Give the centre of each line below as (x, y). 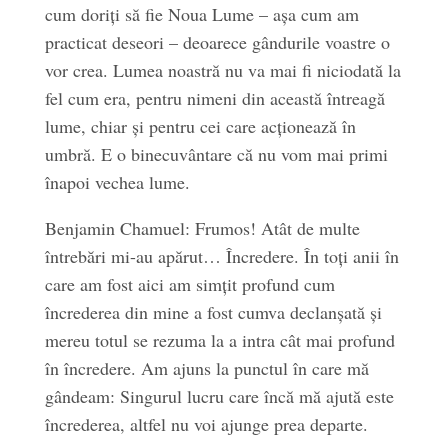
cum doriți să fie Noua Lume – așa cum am (201, 14)
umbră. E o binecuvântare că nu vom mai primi (216, 154)
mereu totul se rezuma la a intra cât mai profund (219, 340)
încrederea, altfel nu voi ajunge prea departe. (206, 424)
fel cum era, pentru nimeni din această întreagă (214, 98)
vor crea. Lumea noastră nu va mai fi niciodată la (222, 70)
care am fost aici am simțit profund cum (189, 284)
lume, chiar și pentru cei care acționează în (200, 126)
